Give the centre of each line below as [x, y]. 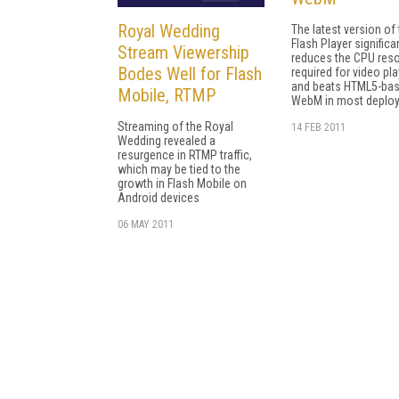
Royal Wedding [169, 32]
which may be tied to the [179, 170]
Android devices [159, 198]
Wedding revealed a [167, 141]
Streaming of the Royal [175, 127]
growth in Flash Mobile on [182, 184]
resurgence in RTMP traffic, [185, 155]
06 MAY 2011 [146, 225]
